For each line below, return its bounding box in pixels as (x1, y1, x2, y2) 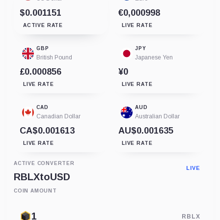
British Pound (36, 54, 72, 61)
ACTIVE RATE (23, 22, 63, 28)
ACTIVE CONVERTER (14, 160, 75, 166)
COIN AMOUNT (14, 188, 57, 193)
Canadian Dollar (36, 112, 81, 120)
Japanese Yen (135, 54, 173, 61)
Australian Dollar (135, 112, 180, 120)
